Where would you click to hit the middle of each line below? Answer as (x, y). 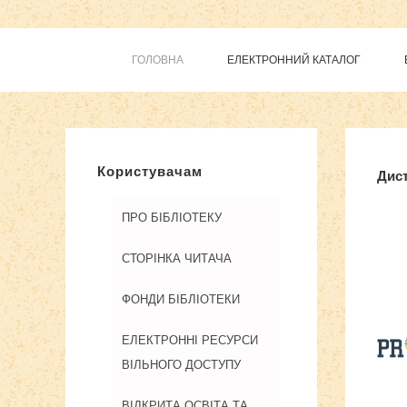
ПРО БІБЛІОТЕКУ (172, 218)
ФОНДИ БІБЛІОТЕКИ (181, 299)
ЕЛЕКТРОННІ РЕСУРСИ (190, 340)
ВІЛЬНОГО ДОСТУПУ (181, 365)
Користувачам (150, 171)
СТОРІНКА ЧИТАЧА (177, 258)
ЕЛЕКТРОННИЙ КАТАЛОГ (294, 60)
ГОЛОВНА (158, 60)
